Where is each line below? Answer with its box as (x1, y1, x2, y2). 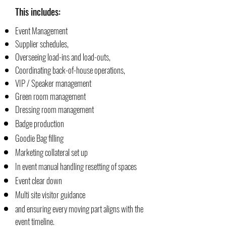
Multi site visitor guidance (15, 188, 85, 201)
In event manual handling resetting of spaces (15, 160, 137, 173)
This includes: (15, 4, 61, 18)
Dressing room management (15, 103, 94, 116)
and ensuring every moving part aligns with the (15, 202, 143, 215)
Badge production (15, 117, 64, 130)
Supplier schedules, (15, 37, 69, 50)
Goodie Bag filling (15, 132, 64, 144)
